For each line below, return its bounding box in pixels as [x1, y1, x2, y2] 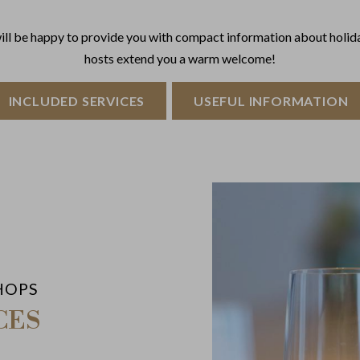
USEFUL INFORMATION [194, 93, 349, 109]
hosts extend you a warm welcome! [84, 51, 276, 67]
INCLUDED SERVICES [8, 93, 145, 109]
